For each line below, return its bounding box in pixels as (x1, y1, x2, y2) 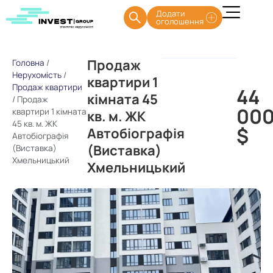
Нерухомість (12, 69, 62, 80)
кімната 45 (87, 90, 158, 108)
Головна (12, 57, 44, 68)
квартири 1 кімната (12, 106, 87, 117)
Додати (155, 8, 185, 19)
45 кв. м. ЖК (12, 118, 57, 129)
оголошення (155, 16, 204, 27)
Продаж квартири (12, 82, 82, 93)
